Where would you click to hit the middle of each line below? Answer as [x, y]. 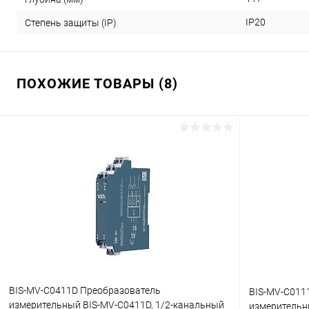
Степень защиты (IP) [71, 22]
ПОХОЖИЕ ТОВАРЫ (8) [97, 83]
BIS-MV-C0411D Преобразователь [85, 290]
